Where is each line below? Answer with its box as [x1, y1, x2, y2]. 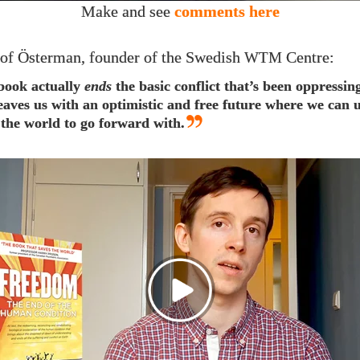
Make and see [80, 2, 174, 20]
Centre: [282, 48, 334, 66]
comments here [174, 2, 280, 20]
